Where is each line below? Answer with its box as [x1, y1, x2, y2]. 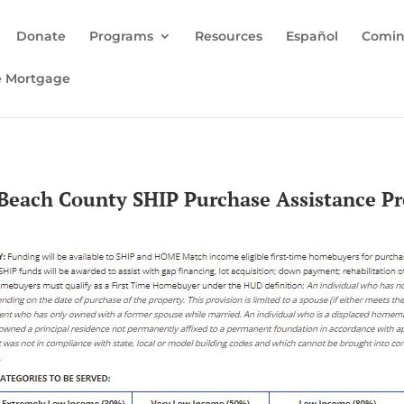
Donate [16, 28, 66, 44]
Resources [195, 28, 262, 44]
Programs [89, 28, 153, 44]
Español [286, 28, 338, 44]
